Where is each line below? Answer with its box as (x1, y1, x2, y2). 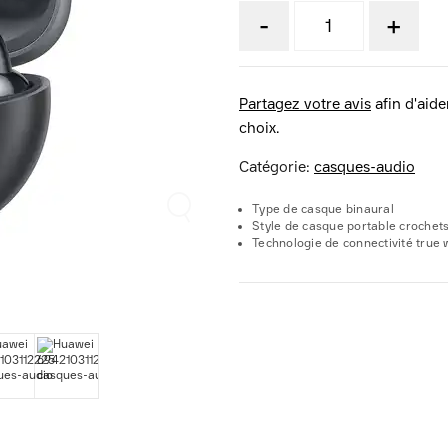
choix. (239, 119, 279, 137)
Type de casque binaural (252, 202, 394, 216)
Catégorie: (239, 158, 314, 176)
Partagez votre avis (239, 95, 371, 113)
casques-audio (314, 158, 415, 176)
